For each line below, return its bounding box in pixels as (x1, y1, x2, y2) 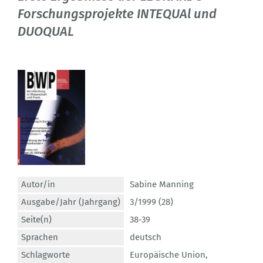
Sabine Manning (130, 179, 194, 190)
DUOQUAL (18, 23, 74, 40)
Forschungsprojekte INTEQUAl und (18, 6, 217, 22)
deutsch (130, 232, 161, 243)
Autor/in (21, 179, 55, 190)
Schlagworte (21, 249, 70, 261)
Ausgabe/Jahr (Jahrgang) (21, 197, 120, 208)
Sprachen (21, 232, 58, 243)
